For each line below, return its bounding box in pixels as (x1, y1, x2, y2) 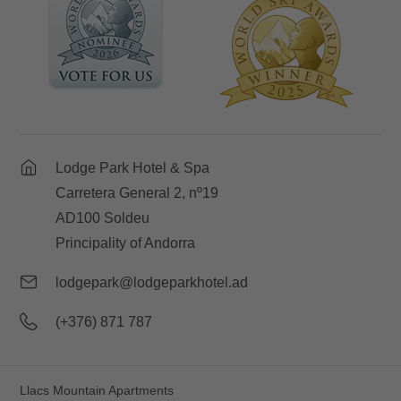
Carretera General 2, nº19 (55, 185, 218, 201)
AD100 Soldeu (55, 210, 149, 226)
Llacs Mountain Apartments (20, 383, 174, 398)
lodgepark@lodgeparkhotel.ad (55, 275, 248, 291)
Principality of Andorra (55, 235, 195, 252)
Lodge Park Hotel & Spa (55, 160, 209, 176)
